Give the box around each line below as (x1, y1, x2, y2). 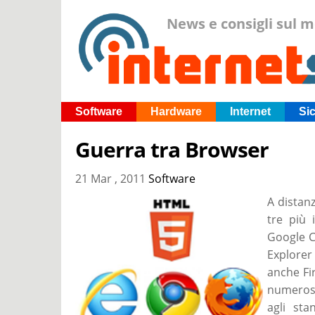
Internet (230, 105, 271, 117)
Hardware (150, 105, 202, 117)
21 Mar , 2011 (75, 171, 146, 186)
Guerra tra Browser (75, 135, 269, 164)
